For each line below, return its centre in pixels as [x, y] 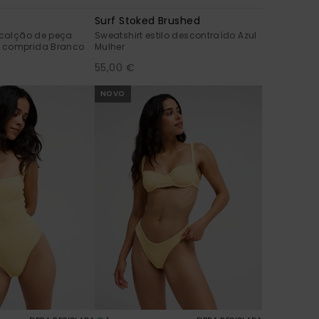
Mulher [110, 46]
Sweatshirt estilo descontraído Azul [176, 35]
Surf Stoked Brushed [147, 20]
